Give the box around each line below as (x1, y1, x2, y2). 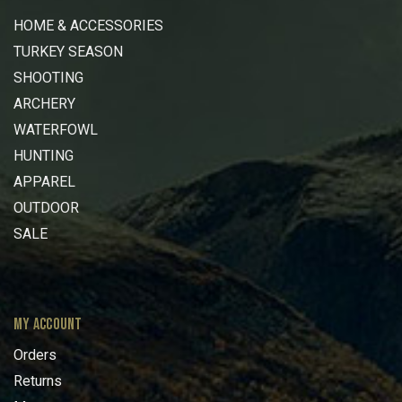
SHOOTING (13, 69, 83, 87)
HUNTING (13, 147, 74, 165)
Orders (13, 345, 57, 363)
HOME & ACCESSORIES (13, 17, 163, 35)
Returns (13, 371, 62, 389)
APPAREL (13, 173, 75, 191)
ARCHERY (13, 95, 75, 113)
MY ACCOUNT (13, 314, 83, 334)
